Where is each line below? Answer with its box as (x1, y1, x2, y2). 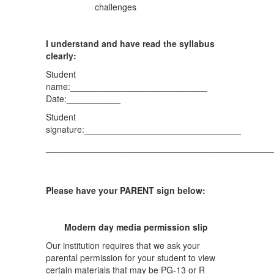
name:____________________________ (46, 80, 207, 92)
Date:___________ (46, 92, 120, 105)
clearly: (46, 50, 76, 62)
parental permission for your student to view (46, 251, 215, 264)
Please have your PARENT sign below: (46, 184, 206, 196)
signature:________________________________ (46, 123, 241, 135)
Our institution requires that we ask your (46, 239, 200, 251)
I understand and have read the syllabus (46, 37, 215, 50)
